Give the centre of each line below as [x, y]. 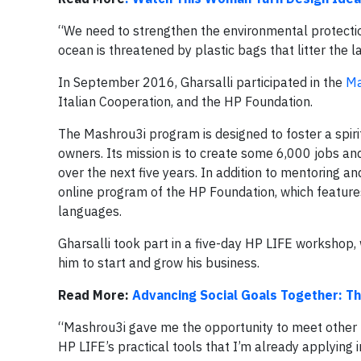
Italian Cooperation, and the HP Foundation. [185, 101]
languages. [90, 211]
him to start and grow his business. [159, 262]
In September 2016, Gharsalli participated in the [202, 82]
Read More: [95, 295]
